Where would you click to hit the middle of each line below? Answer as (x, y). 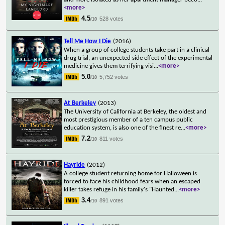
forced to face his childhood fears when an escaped (132, 181)
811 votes (111, 138)
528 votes (112, 18)
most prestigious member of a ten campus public (129, 120)
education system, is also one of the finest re (123, 128)
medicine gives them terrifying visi (109, 66)
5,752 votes (114, 77)
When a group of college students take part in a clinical (137, 50)
